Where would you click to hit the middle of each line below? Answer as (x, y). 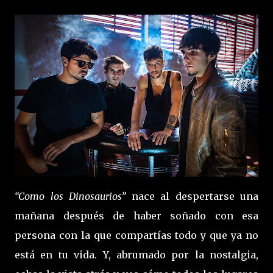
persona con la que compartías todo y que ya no (136, 235)
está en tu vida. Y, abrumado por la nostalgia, (136, 254)
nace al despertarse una (192, 196)
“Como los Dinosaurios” (70, 196)
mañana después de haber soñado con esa (136, 215)
